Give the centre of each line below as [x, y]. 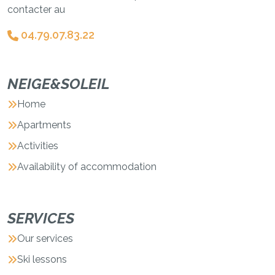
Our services [45, 238]
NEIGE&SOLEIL [58, 83]
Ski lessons [42, 259]
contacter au [36, 9]
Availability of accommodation [87, 166]
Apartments [44, 125]
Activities [38, 145]
